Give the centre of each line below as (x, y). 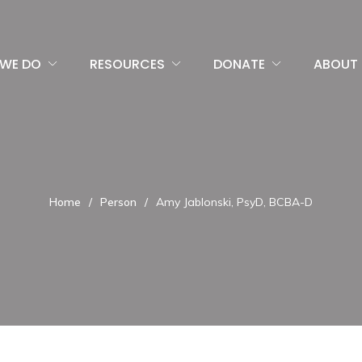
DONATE (239, 64)
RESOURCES (127, 64)
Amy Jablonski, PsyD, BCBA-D (234, 202)
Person (118, 202)
